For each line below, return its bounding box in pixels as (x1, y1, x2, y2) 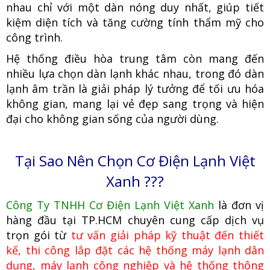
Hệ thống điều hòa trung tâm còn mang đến (6, 51, 264, 66)
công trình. (6, 30, 66, 45)
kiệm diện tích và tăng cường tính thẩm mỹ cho (6, 14, 264, 30)
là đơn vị (218, 197, 264, 212)
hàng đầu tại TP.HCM (6, 212, 128, 227)
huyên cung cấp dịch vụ (133, 212, 264, 227)
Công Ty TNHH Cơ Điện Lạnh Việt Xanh (6, 197, 214, 212)
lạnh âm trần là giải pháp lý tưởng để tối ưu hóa (6, 81, 264, 96)
